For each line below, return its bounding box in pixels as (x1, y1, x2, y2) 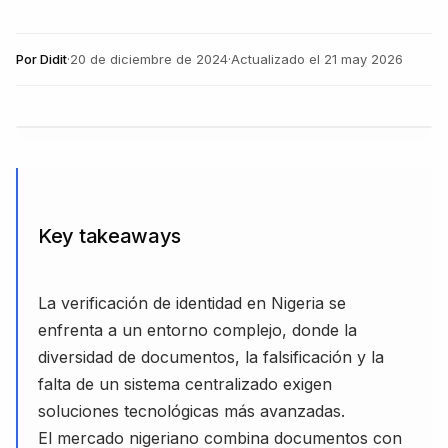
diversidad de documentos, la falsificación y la (38, 346, 384, 367)
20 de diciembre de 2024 (70, 50, 228, 67)
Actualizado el (231, 50, 320, 67)
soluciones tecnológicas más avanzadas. (38, 400, 345, 421)
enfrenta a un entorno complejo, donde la (38, 319, 357, 340)
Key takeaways (38, 223, 182, 248)
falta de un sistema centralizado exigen (38, 373, 332, 394)
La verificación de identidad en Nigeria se (38, 292, 346, 313)
